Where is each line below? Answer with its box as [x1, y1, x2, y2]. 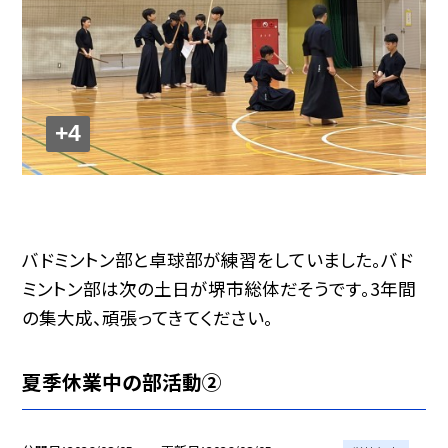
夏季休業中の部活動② [22, 367, 223, 397]
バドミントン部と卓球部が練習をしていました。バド [22, 247, 414, 273]
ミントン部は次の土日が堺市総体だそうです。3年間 [22, 276, 417, 302]
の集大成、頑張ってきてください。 [22, 305, 274, 331]
